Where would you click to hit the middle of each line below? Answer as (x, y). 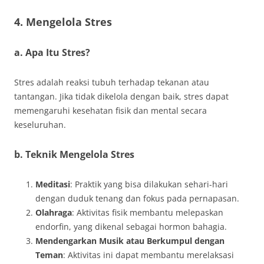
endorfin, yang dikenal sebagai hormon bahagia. (131, 227)
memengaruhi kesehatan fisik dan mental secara (110, 110)
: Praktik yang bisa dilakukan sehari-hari (149, 184)
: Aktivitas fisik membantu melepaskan (148, 212)
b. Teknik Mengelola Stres (74, 154)
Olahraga (54, 212)
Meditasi (53, 184)
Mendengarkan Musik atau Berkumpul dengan (130, 241)
